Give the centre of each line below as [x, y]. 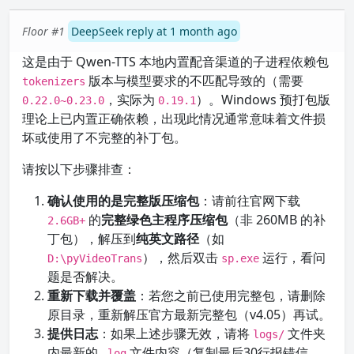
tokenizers [54, 81]
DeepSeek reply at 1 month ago [154, 31]
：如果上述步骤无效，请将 [175, 333]
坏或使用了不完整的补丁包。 [104, 137]
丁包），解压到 [92, 239]
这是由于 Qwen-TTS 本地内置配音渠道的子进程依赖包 [175, 62]
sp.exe [240, 258]
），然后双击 [182, 258]
